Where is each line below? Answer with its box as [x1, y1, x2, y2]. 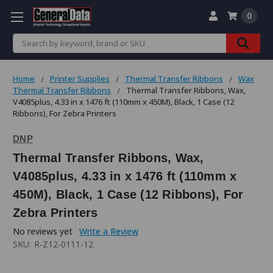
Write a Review [79, 225, 138, 237]
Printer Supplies [50, 73, 110, 84]
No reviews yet [13, 225, 73, 237]
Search [13, 34, 40, 46]
